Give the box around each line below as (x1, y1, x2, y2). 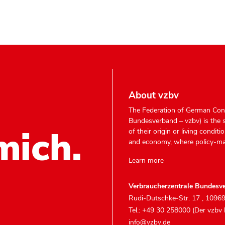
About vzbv (129, 89, 179, 102)
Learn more (129, 156, 164, 166)
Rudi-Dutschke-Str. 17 (129, 193, 202, 203)
